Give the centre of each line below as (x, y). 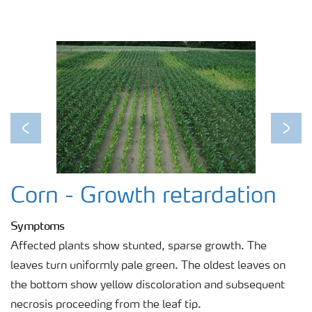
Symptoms (38, 225)
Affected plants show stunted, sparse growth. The (139, 246)
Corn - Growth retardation (143, 197)
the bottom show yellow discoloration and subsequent (148, 285)
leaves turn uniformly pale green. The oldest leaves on (148, 266)
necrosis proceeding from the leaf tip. (106, 305)
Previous (47, 137)
